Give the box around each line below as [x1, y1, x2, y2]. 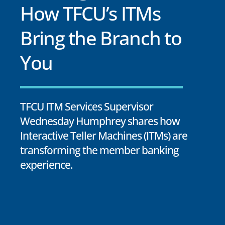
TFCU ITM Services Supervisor [20, 99, 154, 114]
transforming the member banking [20, 143, 179, 158]
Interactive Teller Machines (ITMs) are [20, 129, 188, 143]
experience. [20, 158, 73, 172]
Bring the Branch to [20, 25, 182, 51]
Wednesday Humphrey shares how [20, 114, 180, 129]
